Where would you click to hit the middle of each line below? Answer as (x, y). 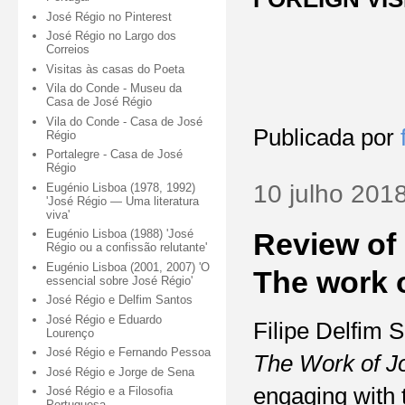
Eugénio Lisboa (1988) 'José (120, 234)
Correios (68, 50)
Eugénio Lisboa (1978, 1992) (121, 187)
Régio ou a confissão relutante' (127, 248)
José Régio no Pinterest (109, 16)
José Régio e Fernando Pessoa (129, 353)
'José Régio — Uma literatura (123, 201)
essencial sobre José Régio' (120, 280)
